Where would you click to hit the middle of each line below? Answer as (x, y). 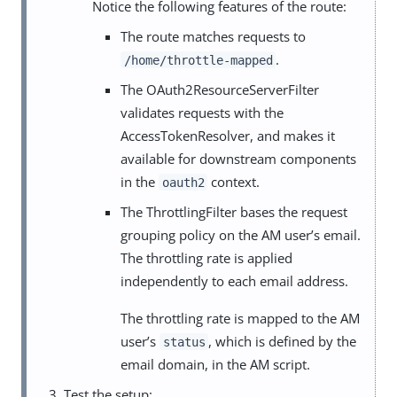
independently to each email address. (234, 280)
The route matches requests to (213, 36)
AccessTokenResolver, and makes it (228, 135)
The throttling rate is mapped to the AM (240, 318)
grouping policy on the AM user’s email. (241, 234)
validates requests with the (202, 112)
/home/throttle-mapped (198, 60)
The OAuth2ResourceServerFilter (220, 89)
